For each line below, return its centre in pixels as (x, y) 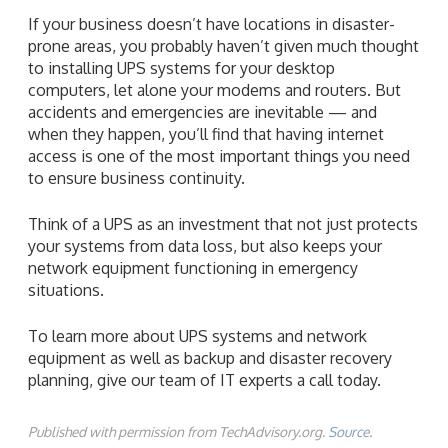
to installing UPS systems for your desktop (181, 67)
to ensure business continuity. (136, 177)
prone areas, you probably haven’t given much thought (223, 45)
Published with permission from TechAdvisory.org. (178, 431)
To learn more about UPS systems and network (197, 335)
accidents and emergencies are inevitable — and (202, 111)
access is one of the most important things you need (219, 155)
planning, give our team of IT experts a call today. (204, 379)
